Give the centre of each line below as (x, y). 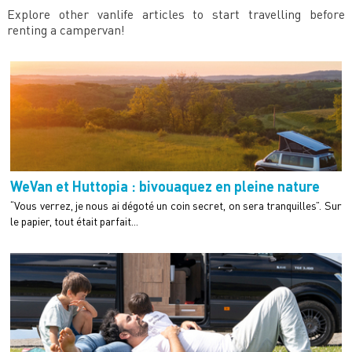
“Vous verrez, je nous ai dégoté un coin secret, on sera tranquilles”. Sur (176, 205)
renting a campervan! (66, 29)
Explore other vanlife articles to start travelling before (176, 14)
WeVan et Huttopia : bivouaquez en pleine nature (165, 186)
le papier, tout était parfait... (75, 221)
